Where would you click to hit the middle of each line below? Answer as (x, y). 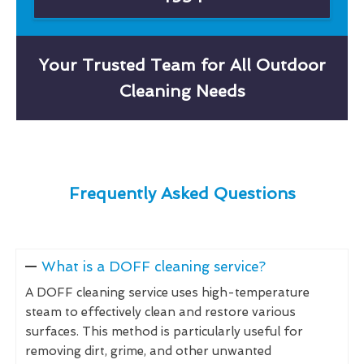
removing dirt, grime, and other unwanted (148, 351)
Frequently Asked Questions (182, 193)
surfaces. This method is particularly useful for (164, 331)
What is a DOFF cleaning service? (153, 266)
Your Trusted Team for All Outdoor (182, 65)
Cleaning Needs (182, 91)
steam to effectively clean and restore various (160, 312)
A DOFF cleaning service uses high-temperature (167, 292)
